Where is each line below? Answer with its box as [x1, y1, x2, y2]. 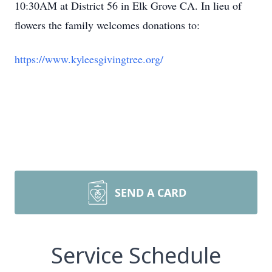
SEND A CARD [115, 185, 186, 200]
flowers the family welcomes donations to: [15, 17, 200, 32]
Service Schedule [51, 240, 221, 270]
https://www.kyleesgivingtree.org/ [15, 51, 163, 66]
